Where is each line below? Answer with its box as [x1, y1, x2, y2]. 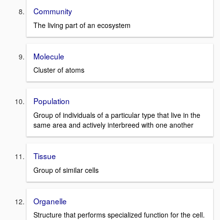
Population [33, 95, 70, 107]
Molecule [33, 50, 64, 61]
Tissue [33, 150, 56, 161]
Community [33, 5, 72, 16]
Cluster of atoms [33, 65, 84, 75]
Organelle [33, 195, 67, 206]
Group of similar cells [33, 165, 99, 175]
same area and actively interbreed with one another [33, 119, 193, 130]
